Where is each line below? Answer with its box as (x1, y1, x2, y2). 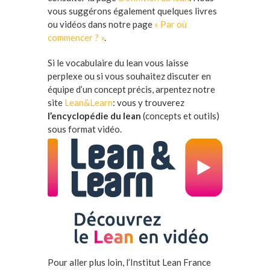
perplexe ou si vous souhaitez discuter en (48, 71, 211, 82)
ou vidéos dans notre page (48, 19, 154, 30)
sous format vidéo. (48, 124, 122, 135)
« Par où (154, 19, 187, 30)
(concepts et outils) (143, 110, 219, 122)
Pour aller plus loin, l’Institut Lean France (48, 257, 211, 268)
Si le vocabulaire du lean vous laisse (48, 57, 189, 69)
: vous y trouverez (113, 97, 184, 108)
